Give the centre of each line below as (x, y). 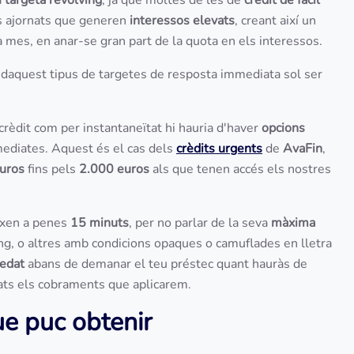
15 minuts (100, 223)
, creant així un (275, 21)
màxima (293, 223)
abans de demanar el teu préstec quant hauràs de (166, 264)
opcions (283, 128)
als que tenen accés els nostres (242, 169)
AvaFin (303, 149)
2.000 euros (114, 169)
